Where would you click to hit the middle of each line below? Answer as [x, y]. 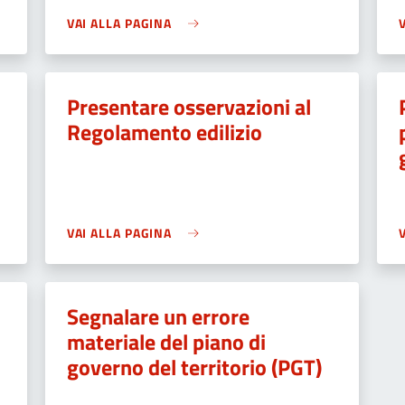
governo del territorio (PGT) [194, 367]
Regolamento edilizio [164, 132]
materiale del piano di [166, 342]
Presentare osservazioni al [188, 107]
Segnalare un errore [158, 316]
